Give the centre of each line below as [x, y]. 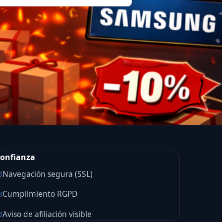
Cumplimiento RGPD [40, 194]
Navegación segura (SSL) [47, 174]
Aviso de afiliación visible [47, 214]
